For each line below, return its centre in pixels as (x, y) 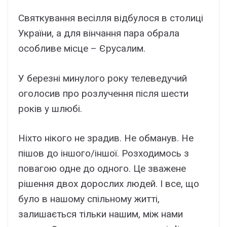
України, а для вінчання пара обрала (99, 33)
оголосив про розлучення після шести (103, 93)
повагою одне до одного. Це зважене (102, 169)
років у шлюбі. (50, 108)
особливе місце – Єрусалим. (82, 49)
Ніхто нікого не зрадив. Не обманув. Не (106, 138)
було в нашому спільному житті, (89, 199)
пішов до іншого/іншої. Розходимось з (104, 154)
